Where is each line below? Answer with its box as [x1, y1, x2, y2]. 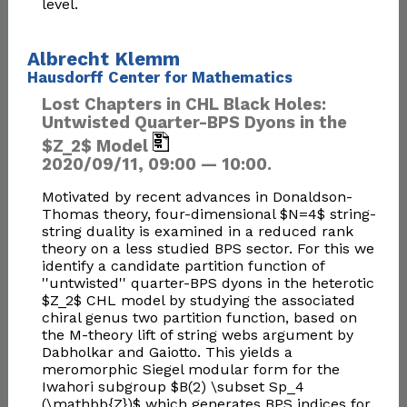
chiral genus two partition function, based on [41, 309, 357, 327]
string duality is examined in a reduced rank [41, 223, 353, 241]
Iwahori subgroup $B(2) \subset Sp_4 [41, 378, 304, 396]
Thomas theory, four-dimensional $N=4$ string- [41, 205, 376, 223]
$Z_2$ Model [41, 136, 153, 156]
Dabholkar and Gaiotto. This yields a [41, 343, 293, 362]
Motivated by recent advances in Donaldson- [41, 188, 352, 206]
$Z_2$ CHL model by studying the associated [41, 292, 355, 310]
